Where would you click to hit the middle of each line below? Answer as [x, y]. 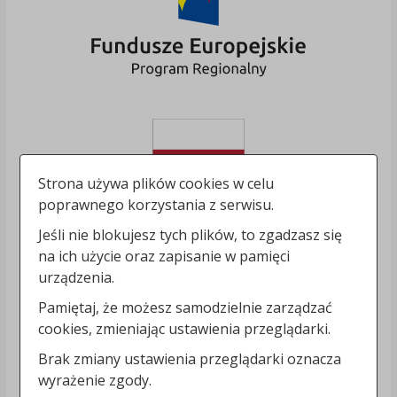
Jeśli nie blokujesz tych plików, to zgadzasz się [191, 235]
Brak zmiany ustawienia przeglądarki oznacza [190, 359]
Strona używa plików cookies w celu [156, 183]
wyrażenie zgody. [95, 380]
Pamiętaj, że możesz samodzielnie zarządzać [186, 307]
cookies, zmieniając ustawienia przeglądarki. [185, 329]
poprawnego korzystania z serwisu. [156, 205]
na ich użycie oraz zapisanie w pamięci [164, 256]
